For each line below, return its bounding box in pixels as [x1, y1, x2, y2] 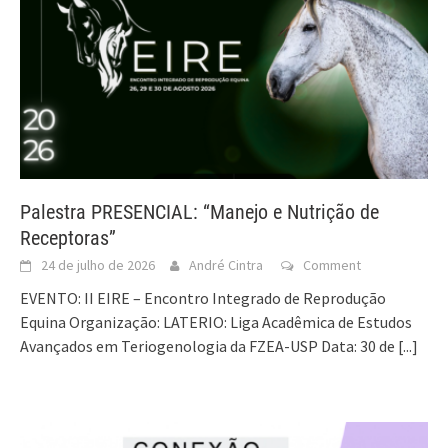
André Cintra [189, 256, 263, 275]
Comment [303, 256, 361, 275]
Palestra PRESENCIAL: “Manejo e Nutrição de [20, 200, 379, 225]
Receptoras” [20, 226, 116, 251]
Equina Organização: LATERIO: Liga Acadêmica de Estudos [20, 312, 412, 333]
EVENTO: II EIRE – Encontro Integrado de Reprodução [20, 288, 386, 309]
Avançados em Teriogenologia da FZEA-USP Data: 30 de [20, 336, 398, 357]
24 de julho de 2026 [41, 256, 155, 275]
